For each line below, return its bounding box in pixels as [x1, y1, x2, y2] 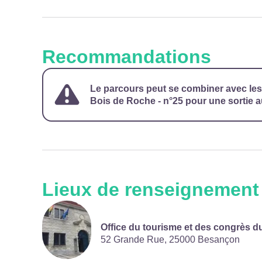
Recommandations [42, 46, 211, 67]
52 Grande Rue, [101, 234, 169, 244]
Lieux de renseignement [42, 179, 259, 200]
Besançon [198, 234, 240, 244]
